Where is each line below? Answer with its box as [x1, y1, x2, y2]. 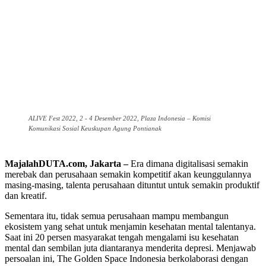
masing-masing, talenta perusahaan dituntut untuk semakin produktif [5, 180, 259, 191]
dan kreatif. [5, 191, 47, 201]
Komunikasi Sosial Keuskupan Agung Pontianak [28, 125, 161, 132]
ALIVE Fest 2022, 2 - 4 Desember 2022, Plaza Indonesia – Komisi [28, 115, 211, 122]
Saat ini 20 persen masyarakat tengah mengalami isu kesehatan [5, 232, 239, 243]
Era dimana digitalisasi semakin [128, 159, 248, 169]
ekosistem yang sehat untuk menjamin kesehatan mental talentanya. [5, 221, 256, 232]
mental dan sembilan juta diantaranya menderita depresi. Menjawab [5, 243, 256, 254]
